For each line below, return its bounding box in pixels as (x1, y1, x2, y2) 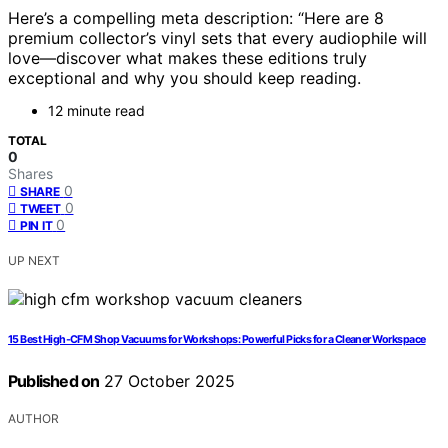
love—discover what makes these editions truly (8, 48, 367, 69)
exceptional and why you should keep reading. (8, 68, 361, 89)
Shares (8, 165, 53, 183)
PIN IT (20, 218, 53, 234)
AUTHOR (8, 411, 59, 427)
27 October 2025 (99, 371, 236, 392)
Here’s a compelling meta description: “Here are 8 (8, 8, 384, 29)
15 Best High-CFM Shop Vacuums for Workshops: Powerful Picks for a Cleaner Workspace (8, 333, 426, 347)
